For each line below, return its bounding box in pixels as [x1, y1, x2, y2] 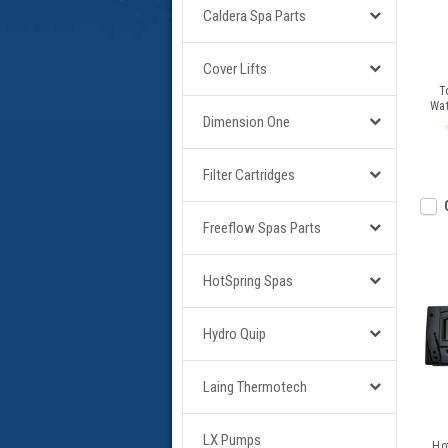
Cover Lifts [203, 60, 267, 78]
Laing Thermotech [203, 378, 307, 396]
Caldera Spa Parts [203, 7, 306, 25]
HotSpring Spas [203, 272, 293, 290]
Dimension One [203, 113, 290, 131]
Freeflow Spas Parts [203, 219, 321, 237]
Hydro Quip [203, 325, 266, 343]
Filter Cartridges [203, 166, 295, 184]
